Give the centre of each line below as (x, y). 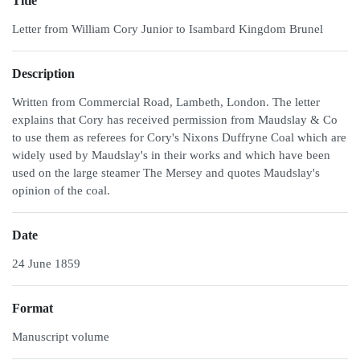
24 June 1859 (46, 264)
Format (33, 308)
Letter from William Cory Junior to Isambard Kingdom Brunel (168, 29)
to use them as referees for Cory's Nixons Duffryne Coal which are (179, 137)
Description (43, 74)
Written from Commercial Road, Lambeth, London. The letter (166, 102)
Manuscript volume (61, 337)
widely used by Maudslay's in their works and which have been (171, 155)
